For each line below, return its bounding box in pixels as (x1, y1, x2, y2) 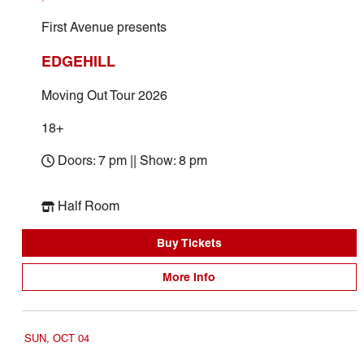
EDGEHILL (41, 52, 115, 71)
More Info (162, 270, 216, 284)
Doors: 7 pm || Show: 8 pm (57, 153, 207, 168)
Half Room (57, 198, 119, 214)
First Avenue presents (41, 19, 167, 35)
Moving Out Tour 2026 (41, 88, 167, 103)
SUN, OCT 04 (24, 332, 89, 344)
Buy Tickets (156, 236, 222, 250)
